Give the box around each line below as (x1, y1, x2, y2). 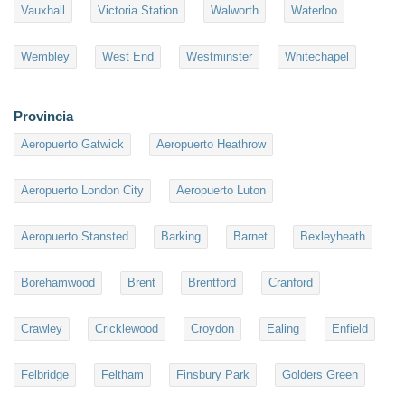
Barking (161, 230, 201, 244)
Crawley (21, 322, 62, 336)
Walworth (211, 4, 259, 18)
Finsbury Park (176, 368, 250, 382)
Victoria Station (98, 4, 178, 18)
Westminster (186, 50, 252, 64)
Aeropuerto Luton (176, 184, 266, 198)
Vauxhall (21, 4, 65, 18)
